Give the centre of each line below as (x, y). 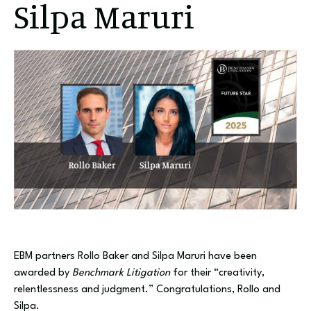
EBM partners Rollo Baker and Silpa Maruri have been (135, 257)
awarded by (43, 274)
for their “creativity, (217, 274)
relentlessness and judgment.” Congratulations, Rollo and (147, 290)
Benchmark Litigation (121, 274)
